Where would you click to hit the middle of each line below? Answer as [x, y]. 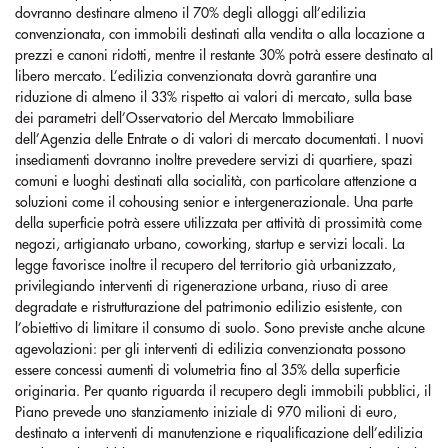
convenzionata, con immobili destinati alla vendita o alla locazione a [220, 34]
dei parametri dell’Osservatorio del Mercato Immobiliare [184, 118]
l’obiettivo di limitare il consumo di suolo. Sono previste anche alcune [220, 328]
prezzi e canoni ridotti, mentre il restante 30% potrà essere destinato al [224, 55]
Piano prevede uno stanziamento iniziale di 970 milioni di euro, [206, 412]
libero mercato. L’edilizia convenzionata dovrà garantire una [196, 76]
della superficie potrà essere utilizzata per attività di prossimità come [218, 223]
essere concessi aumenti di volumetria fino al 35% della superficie [207, 370]
